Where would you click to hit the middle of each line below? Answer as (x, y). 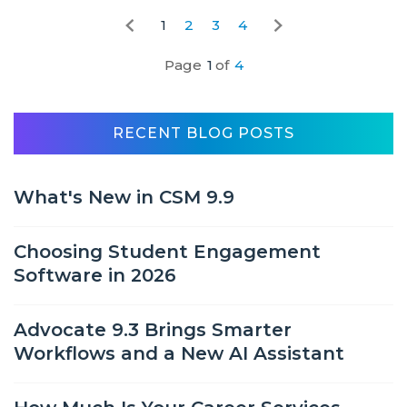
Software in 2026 (95, 275)
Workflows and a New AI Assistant (179, 353)
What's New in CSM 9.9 (124, 197)
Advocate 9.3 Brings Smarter (153, 330)
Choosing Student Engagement (167, 252)
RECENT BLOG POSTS (203, 133)
